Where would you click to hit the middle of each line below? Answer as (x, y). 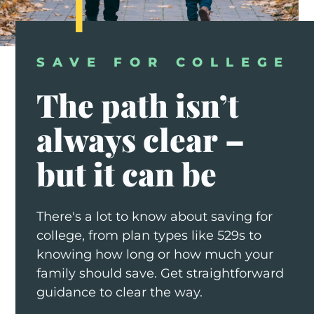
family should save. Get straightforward (161, 273)
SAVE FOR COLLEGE (164, 62)
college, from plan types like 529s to (149, 235)
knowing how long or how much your (155, 254)
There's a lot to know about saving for (155, 216)
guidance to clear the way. (120, 292)
